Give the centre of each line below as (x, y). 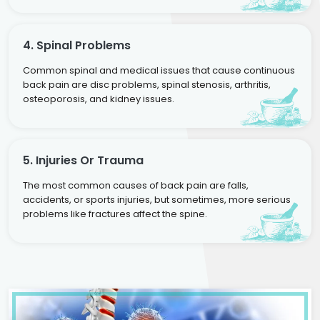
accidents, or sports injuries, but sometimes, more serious (157, 200)
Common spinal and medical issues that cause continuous (159, 70)
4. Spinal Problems (77, 45)
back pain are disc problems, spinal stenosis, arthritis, (147, 85)
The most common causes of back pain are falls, (136, 185)
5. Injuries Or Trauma (83, 160)
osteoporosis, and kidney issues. (99, 99)
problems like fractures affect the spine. (115, 214)
